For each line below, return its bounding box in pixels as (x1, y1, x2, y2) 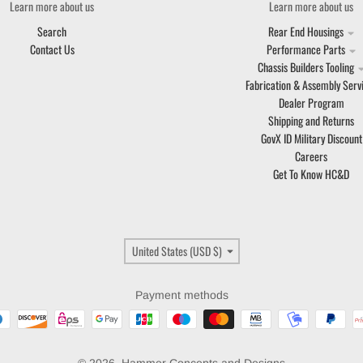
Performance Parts (267, 40, 345, 58)
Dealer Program (278, 93, 344, 111)
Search (37, 22, 66, 40)
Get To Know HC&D (273, 164, 349, 182)
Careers (295, 147, 327, 164)
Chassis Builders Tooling (258, 58, 354, 75)
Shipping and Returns (268, 111, 354, 129)
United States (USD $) (131, 241, 222, 259)
